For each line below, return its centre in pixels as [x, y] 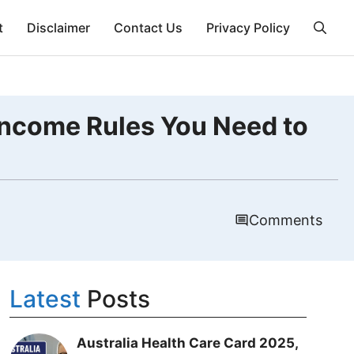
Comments [286, 220]
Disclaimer [58, 28]
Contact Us [148, 28]
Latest [45, 299]
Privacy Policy [248, 28]
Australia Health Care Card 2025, [187, 343]
